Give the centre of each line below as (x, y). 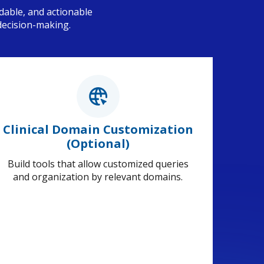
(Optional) (98, 144)
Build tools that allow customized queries (98, 164)
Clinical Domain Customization (98, 130)
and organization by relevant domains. (98, 177)
